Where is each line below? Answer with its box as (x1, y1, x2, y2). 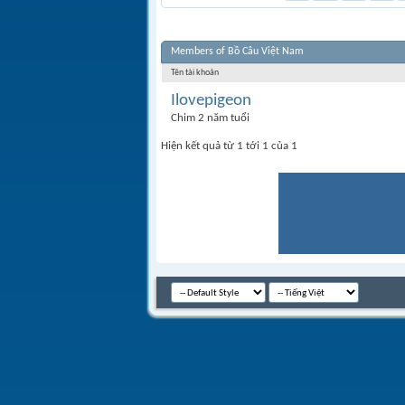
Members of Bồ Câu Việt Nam (171, 46, 304, 57)
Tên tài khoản (171, 68, 219, 78)
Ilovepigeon (171, 92, 251, 109)
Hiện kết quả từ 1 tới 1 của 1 (161, 140, 297, 152)
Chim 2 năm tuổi (171, 112, 250, 124)
